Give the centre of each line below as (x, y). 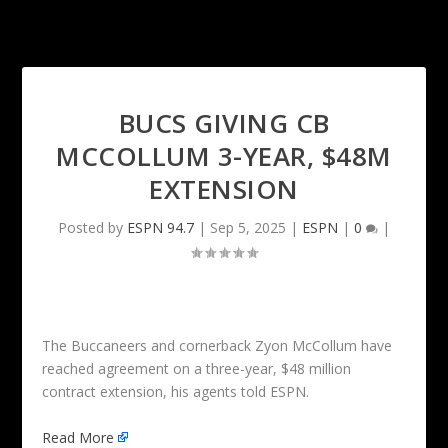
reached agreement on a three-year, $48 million (197, 369)
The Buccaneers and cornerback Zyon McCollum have (217, 346)
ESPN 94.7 (160, 228)
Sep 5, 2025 (248, 228)
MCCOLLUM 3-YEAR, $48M (224, 156)
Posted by (92, 228)
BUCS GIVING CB (224, 123)
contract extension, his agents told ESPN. (176, 392)
